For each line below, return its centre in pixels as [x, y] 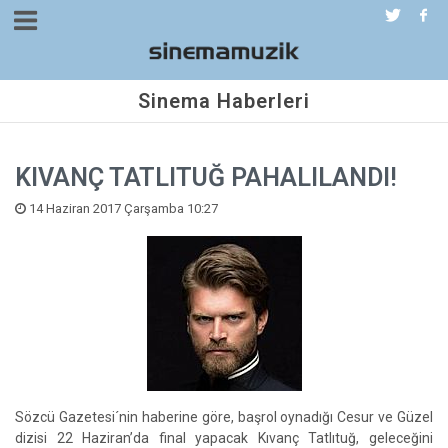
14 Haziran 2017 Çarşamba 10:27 [122, 208]
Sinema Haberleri [224, 101]
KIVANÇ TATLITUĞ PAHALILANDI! [206, 177]
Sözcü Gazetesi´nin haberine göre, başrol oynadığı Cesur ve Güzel [224, 417]
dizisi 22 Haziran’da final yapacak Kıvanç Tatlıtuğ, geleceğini [224, 438]
